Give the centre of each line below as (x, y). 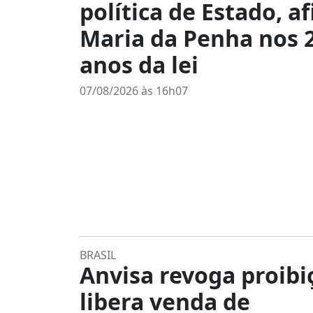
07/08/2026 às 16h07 (134, 91)
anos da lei (139, 65)
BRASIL (98, 255)
